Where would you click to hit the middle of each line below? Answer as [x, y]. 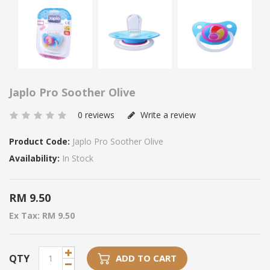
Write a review [167, 115]
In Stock [77, 158]
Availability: [34, 158]
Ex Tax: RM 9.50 [42, 215]
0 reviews [96, 115]
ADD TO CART [146, 258]
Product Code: [39, 141]
